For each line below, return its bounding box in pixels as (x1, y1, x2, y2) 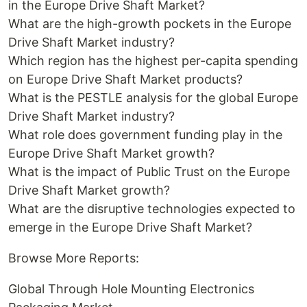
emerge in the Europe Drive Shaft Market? (8, 220, 252, 234)
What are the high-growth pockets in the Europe (8, 16, 291, 31)
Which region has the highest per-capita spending (8, 53, 298, 68)
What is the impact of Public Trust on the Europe (8, 164, 290, 179)
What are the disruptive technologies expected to (8, 201, 295, 216)
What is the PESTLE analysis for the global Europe (8, 90, 298, 105)
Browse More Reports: (8, 251, 139, 265)
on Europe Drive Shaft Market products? (8, 72, 243, 86)
